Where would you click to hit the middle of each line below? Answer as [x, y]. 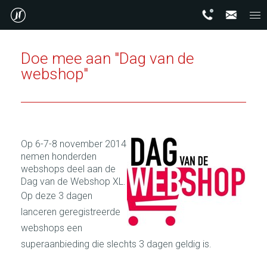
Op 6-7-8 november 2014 [74, 144]
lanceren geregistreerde [71, 212]
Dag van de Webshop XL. [73, 181]
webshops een [52, 228]
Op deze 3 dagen [57, 196]
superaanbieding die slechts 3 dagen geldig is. [116, 244]
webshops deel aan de [68, 169]
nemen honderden [59, 156]
